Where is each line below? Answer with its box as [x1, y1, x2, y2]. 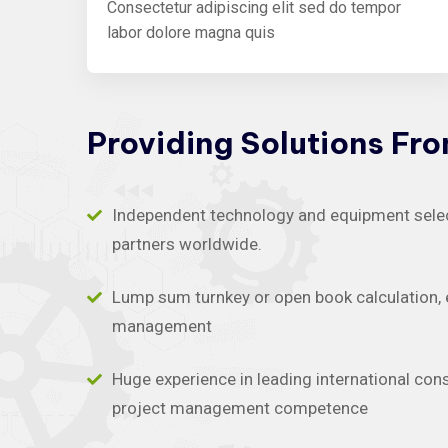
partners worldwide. [112, 233, 262, 254]
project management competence [112, 397, 368, 418]
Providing [87, 123, 233, 162]
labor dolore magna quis [107, 22, 275, 42]
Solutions [240, 123, 384, 162]
